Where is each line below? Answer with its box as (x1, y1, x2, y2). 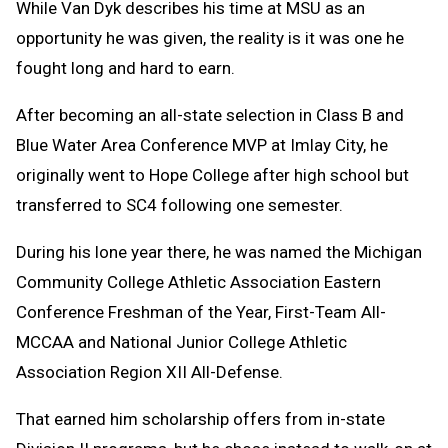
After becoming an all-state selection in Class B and (16, 104, 404, 125)
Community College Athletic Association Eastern (16, 271, 381, 292)
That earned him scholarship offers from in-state (16, 408, 385, 429)
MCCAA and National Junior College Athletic (16, 331, 347, 352)
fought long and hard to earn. (16, 57, 235, 78)
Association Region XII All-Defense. (16, 361, 287, 382)
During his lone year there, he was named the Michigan (16, 241, 422, 262)
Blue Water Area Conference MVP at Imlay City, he (16, 134, 388, 155)
